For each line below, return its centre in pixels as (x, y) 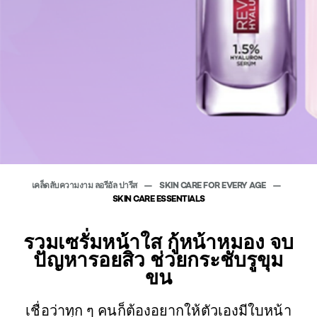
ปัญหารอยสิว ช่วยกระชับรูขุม (158, 259)
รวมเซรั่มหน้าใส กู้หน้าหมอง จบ (158, 242)
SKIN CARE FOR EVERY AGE (214, 185)
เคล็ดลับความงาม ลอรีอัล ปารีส (85, 185)
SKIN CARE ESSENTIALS (158, 198)
